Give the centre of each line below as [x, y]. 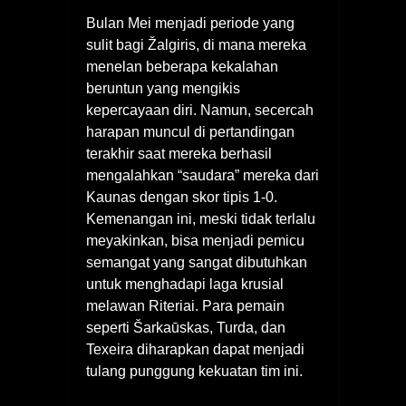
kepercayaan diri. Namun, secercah [200, 111]
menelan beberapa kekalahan [182, 67]
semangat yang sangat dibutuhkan [197, 263]
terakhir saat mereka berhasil [179, 154]
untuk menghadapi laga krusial [185, 285]
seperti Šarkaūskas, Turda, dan [186, 328]
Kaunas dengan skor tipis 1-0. [182, 198]
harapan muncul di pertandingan [190, 132]
